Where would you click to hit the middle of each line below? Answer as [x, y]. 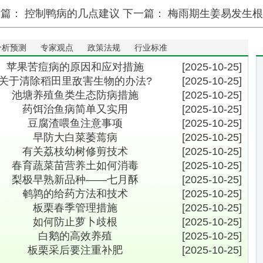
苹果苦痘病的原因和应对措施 [75, 67]
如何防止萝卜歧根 [75, 222]
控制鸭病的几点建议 [72, 14]
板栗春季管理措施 [75, 208]
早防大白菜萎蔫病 [75, 137]
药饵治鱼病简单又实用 [75, 109]
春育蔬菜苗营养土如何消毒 [75, 166]
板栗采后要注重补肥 [75, 250]
